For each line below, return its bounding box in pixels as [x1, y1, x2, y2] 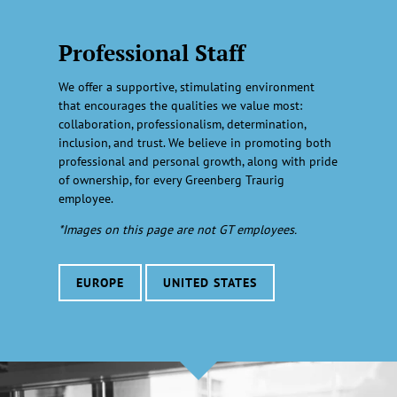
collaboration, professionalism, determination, [58, 115, 306, 132]
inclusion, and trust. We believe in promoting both [58, 134, 331, 151]
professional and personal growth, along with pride [58, 152, 338, 169]
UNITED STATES [163, 274, 257, 291]
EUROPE [75, 274, 124, 291]
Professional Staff [58, 38, 245, 67]
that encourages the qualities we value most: [58, 97, 302, 113]
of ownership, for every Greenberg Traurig [58, 171, 284, 188]
